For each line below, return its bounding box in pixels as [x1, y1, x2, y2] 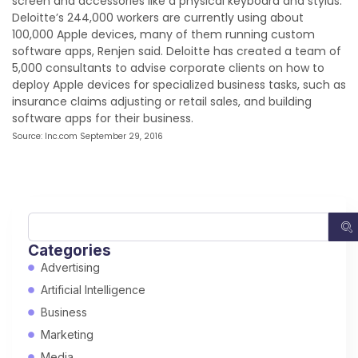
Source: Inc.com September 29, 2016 [12, 129, 163, 142]
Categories [28, 241, 111, 260]
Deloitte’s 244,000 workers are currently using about [12, 9, 304, 26]
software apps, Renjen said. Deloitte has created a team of [12, 42, 341, 59]
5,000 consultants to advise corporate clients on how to [12, 59, 324, 76]
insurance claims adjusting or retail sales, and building [12, 93, 312, 109]
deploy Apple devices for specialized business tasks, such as [12, 76, 346, 93]
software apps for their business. [12, 109, 193, 126]
